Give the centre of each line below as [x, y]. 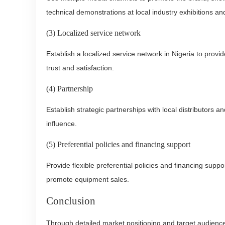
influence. [62, 124]
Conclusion [71, 201]
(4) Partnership [70, 89]
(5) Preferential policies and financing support [118, 144]
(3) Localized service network [93, 33]
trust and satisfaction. [80, 68]
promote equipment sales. [88, 179]
